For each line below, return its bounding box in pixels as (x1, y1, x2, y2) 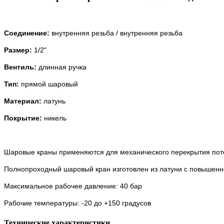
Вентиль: (4, 63, 36, 71)
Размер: (4, 46, 32, 54)
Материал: (4, 97, 43, 105)
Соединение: (4, 29, 51, 37)
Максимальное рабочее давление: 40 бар (4, 182, 142, 190)
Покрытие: (4, 114, 42, 122)
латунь (43, 97, 65, 105)
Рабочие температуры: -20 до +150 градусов (4, 199, 151, 207)
